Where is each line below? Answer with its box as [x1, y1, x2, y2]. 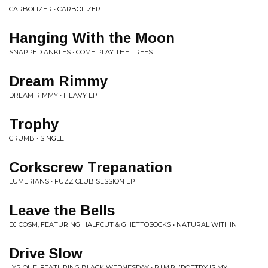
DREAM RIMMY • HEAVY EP [9, 91, 98, 99]
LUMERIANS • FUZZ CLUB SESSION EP [9, 177, 135, 185]
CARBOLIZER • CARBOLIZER [9, 5, 100, 13]
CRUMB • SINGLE [9, 134, 64, 142]
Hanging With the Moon [9, 30, 175, 46]
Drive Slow [9, 245, 83, 261]
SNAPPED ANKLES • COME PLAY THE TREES [9, 48, 153, 56]
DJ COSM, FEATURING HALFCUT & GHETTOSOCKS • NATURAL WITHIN [9, 220, 237, 229]
